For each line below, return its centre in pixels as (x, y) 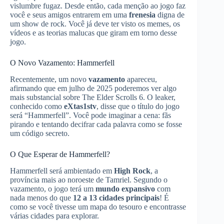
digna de (170, 15)
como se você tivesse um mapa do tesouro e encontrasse (98, 206)
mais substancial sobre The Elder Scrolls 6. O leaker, (93, 97)
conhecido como (37, 106)
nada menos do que (41, 197)
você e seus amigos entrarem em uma (69, 15)
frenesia (142, 15)
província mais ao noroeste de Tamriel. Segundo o (89, 179)
